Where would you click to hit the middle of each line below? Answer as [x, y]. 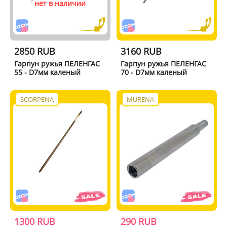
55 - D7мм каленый [47, 72]
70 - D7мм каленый [154, 72]
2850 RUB [34, 51]
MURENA [141, 99]
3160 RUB [141, 51]
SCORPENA [37, 99]
